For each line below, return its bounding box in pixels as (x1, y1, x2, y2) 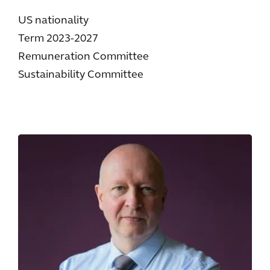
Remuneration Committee (18, 51, 149, 63)
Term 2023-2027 (18, 33, 98, 45)
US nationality (18, 14, 89, 27)
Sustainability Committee (18, 69, 143, 81)
